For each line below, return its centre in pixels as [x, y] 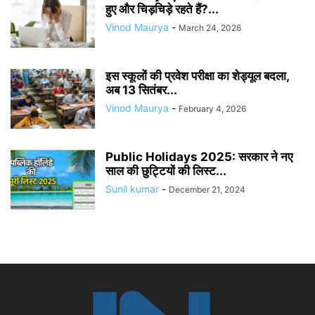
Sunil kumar [132, 189]
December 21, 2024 [207, 190]
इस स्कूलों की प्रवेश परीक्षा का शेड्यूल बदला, [197, 76]
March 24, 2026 [210, 28]
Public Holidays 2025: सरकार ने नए [199, 157]
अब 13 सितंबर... [141, 90]
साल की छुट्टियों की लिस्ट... [166, 171]
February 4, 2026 [212, 109]
